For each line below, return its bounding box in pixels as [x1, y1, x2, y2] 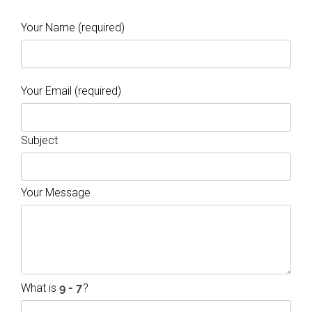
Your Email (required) [21, 84, 121, 97]
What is [21, 281, 59, 295]
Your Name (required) [21, 21, 125, 34]
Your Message [21, 186, 91, 199]
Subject [21, 134, 58, 147]
